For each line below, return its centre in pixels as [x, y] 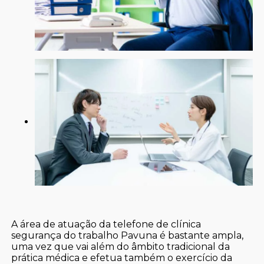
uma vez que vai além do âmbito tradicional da [121, 247]
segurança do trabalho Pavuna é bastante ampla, [128, 236]
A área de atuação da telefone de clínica [106, 225]
